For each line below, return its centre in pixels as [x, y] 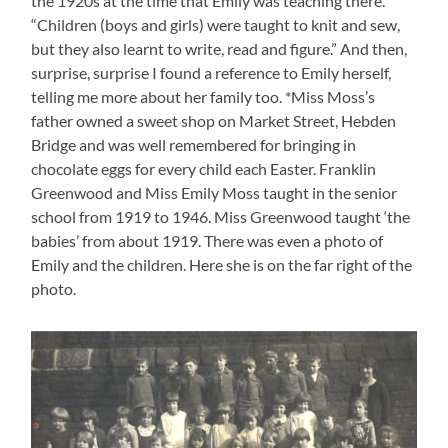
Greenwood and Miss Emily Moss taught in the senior [214, 192]
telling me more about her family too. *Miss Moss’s [203, 96]
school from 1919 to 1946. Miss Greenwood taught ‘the [221, 216]
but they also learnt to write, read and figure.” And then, [219, 48]
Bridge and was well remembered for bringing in [194, 144]
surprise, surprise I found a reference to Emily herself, [211, 72]
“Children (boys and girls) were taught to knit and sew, [216, 24]
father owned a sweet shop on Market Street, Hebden [214, 120]
